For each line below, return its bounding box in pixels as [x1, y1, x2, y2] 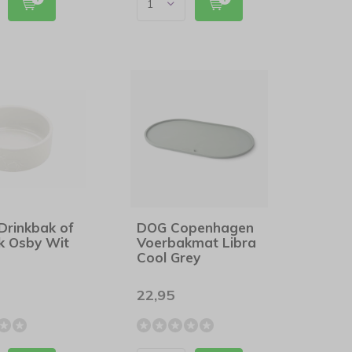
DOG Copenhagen [137, 219, 255, 236]
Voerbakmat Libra [137, 234, 257, 251]
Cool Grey [137, 249, 201, 266]
